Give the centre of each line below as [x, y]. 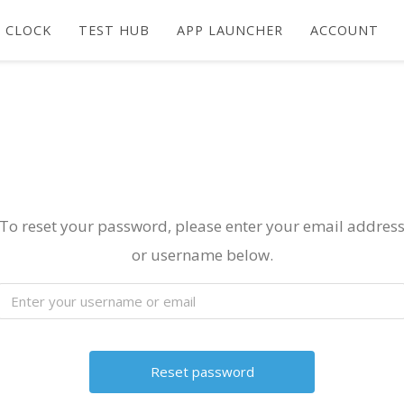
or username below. [202, 255]
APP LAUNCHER [230, 30]
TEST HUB [115, 30]
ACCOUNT [345, 30]
